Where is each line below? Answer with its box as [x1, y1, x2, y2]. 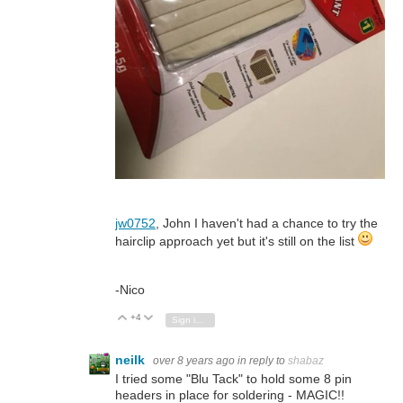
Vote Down [162, 313, 208, 324]
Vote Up [136, 313, 170, 324]
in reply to [237, 354, 288, 368]
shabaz [288, 354, 324, 368]
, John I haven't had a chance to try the [156, 216, 378, 231]
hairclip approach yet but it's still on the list [115, 234, 358, 249]
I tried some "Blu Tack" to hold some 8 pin [115, 372, 352, 387]
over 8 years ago [153, 354, 235, 368]
